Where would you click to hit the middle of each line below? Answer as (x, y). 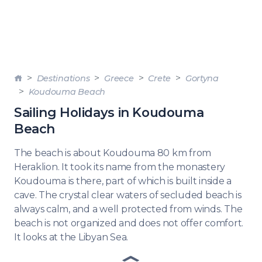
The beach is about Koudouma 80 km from (113, 153)
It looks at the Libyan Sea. (71, 237)
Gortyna (202, 78)
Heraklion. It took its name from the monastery (120, 167)
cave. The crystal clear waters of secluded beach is (128, 195)
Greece (119, 78)
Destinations (63, 78)
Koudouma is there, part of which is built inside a (123, 181)
